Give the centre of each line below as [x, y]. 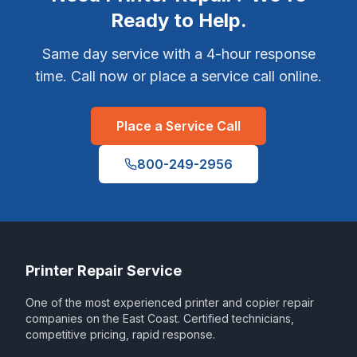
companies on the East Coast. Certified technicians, [160, 318]
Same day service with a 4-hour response [178, 54]
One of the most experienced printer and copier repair [170, 302]
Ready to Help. [178, 20]
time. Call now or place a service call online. [178, 76]
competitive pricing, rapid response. [120, 334]
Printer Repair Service [104, 271]
